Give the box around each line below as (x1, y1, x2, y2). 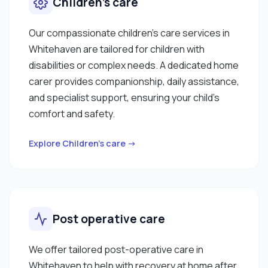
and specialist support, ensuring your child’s (29, 90, 220, 104)
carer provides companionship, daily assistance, (29, 74, 239, 88)
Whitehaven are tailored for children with (29, 42, 205, 56)
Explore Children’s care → (29, 137, 136, 149)
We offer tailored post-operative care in (29, 242, 203, 256)
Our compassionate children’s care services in (29, 26, 230, 39)
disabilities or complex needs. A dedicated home (29, 58, 239, 72)
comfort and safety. (29, 106, 115, 120)
